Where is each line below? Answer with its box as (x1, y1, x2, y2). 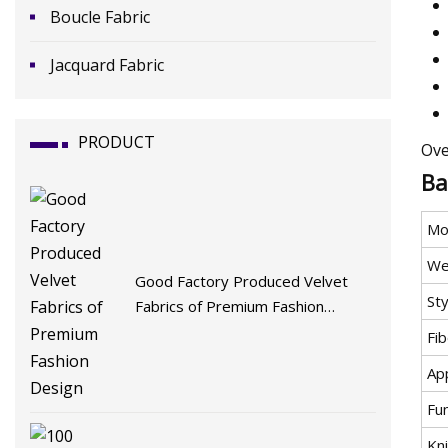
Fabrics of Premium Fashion (135, 295, 325, 316)
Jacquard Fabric (50, 53, 164, 76)
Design (135, 320, 184, 341)
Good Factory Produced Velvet (135, 270, 349, 291)
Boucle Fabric (50, 5, 150, 28)
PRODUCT (78, 130, 155, 153)
